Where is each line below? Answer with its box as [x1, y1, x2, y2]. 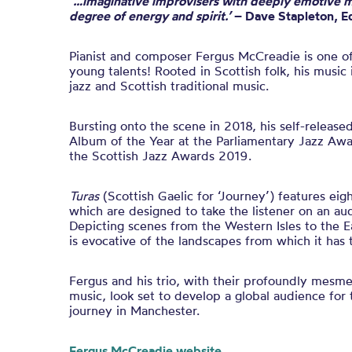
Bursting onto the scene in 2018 [69, 118, 252, 134]
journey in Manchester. [69, 302, 200, 318]
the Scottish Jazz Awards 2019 [69, 148, 248, 163]
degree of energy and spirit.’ [69, 8, 231, 24]
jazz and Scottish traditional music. [69, 78, 269, 93]
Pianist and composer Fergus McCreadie [69, 48, 300, 64]
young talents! [69, 63, 155, 79]
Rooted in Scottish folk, [155, 63, 294, 79]
